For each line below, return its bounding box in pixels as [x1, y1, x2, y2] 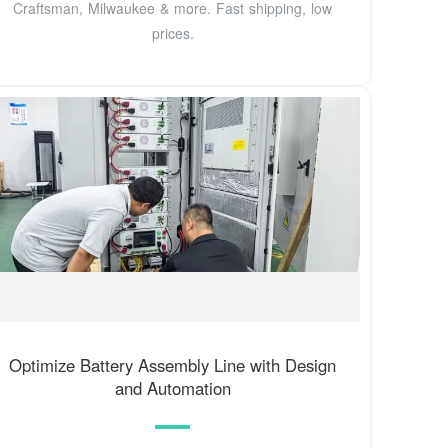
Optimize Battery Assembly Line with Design [9, 352, 337, 377]
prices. [151, 23, 194, 44]
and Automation [114, 375, 231, 400]
